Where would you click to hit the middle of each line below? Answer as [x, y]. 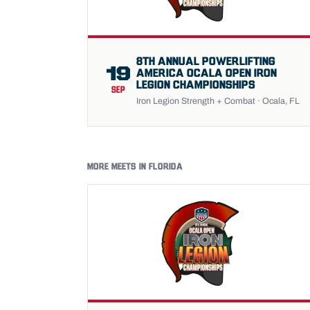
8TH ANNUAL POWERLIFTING [206, 62]
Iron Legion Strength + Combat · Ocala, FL [218, 101]
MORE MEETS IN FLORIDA [135, 167]
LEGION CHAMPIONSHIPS [196, 85]
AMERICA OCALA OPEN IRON [207, 73]
